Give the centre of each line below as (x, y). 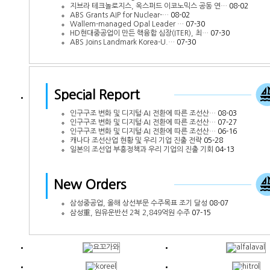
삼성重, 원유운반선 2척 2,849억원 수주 (130, 212)
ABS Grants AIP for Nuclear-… (119, 15)
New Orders (90, 184)
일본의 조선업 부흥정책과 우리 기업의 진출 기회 (142, 149)
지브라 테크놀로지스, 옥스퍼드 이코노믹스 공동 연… (149, 6)
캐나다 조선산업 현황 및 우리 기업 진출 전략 (136, 140)
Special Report (97, 94)
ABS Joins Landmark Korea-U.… (122, 42)
